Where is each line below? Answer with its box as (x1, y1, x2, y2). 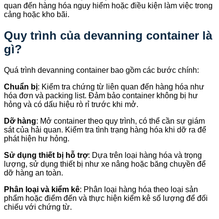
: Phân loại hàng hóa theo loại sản (80, 185, 198, 194)
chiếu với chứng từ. (4, 202, 72, 211)
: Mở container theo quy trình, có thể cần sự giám (36, 116, 205, 125)
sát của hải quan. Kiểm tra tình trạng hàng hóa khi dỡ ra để (4, 125, 206, 134)
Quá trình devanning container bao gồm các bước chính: (4, 66, 199, 74)
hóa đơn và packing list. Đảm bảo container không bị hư (4, 91, 198, 100)
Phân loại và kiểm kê (4, 185, 80, 194)
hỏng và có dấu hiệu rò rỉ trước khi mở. (4, 100, 138, 109)
